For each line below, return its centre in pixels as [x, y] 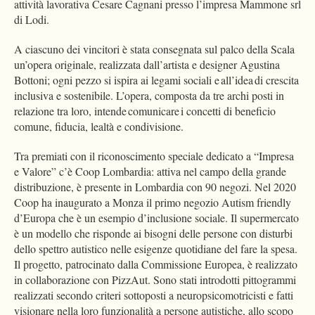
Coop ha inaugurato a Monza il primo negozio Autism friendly [153, 202]
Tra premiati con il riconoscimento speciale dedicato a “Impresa [154, 156]
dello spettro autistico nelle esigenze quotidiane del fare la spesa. [156, 249]
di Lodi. [35, 20]
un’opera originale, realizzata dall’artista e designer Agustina [147, 65]
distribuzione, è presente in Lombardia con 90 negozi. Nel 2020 [155, 187]
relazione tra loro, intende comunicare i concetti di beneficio [145, 111]
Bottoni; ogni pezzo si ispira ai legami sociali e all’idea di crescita [156, 80]
